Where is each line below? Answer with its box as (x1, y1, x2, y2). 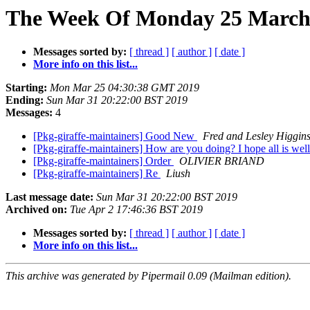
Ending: (6, 94, 44, 107)
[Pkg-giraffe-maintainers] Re (33, 167, 161, 180)
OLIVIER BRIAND (179, 155, 264, 167)
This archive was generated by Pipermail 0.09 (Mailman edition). (6, 270, 291, 282)
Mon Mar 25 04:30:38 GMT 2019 (50, 82, 199, 94)
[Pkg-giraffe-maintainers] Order (33, 155, 174, 167)
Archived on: (6, 203, 67, 216)
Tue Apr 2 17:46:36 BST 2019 (70, 203, 203, 216)
